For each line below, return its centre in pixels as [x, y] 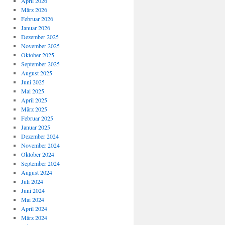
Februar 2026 [37, 19]
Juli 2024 [32, 181]
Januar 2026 [35, 28]
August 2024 [36, 172]
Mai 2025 [32, 91]
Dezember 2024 [40, 136]
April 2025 [34, 100]
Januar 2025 [35, 127]
